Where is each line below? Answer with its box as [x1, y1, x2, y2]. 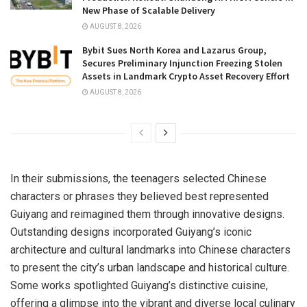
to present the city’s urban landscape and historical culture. [10, 261, 289, 275]
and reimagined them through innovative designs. [48, 208, 284, 221]
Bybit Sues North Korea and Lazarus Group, [82, 44, 267, 57]
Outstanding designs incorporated [10, 225, 175, 239]
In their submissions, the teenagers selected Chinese [10, 172, 267, 186]
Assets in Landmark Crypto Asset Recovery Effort [82, 70, 290, 83]
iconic [221, 225, 251, 239]
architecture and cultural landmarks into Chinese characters [10, 243, 291, 257]
